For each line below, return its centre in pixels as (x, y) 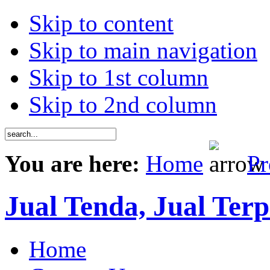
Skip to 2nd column (123, 105)
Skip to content (101, 23)
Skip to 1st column (119, 77)
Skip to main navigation (143, 50)
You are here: (75, 164)
